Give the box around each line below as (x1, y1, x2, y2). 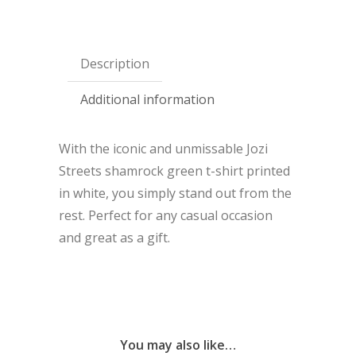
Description (80, 55, 149, 73)
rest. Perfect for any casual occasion (59, 207, 273, 225)
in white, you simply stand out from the (59, 184, 292, 203)
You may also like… (120, 336, 236, 354)
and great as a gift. (59, 229, 170, 247)
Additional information (80, 91, 215, 109)
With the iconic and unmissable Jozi (59, 140, 268, 158)
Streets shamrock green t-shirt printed (59, 162, 290, 180)
